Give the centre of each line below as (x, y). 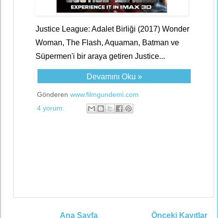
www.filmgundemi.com (104, 94)
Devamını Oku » (114, 77)
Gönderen (54, 94)
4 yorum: (52, 108)
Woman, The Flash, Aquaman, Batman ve (107, 43)
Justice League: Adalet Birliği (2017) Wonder (112, 29)
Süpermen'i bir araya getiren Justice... (100, 56)
